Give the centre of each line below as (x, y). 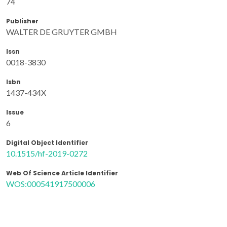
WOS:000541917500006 (51, 183)
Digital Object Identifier (47, 142)
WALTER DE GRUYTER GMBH (62, 31)
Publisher (22, 21)
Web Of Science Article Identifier (62, 173)
